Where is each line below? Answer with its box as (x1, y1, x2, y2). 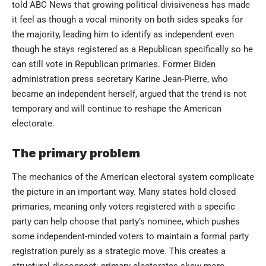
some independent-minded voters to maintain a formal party (12, 230, 249, 242)
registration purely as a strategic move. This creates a (12, 245, 226, 256)
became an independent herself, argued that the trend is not (12, 88, 246, 100)
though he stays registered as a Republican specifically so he (12, 44, 253, 55)
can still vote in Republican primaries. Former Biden (12, 59, 216, 70)
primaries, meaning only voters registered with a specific (12, 201, 235, 212)
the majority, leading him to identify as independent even (12, 29, 234, 40)
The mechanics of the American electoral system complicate (12, 171, 254, 182)
